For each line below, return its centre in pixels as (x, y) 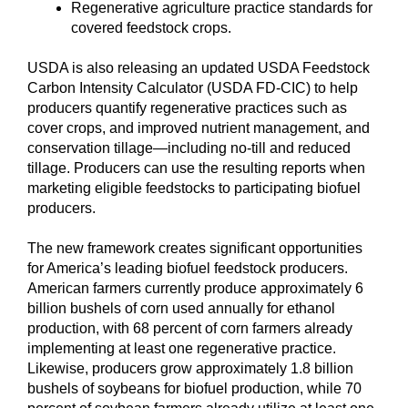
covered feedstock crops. (151, 27)
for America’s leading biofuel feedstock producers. (188, 268)
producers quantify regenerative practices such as (187, 107)
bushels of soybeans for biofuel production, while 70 (194, 388)
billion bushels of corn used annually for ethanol (181, 308)
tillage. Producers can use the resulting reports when (196, 168)
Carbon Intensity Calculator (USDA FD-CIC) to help (193, 87)
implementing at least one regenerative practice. (182, 348)
